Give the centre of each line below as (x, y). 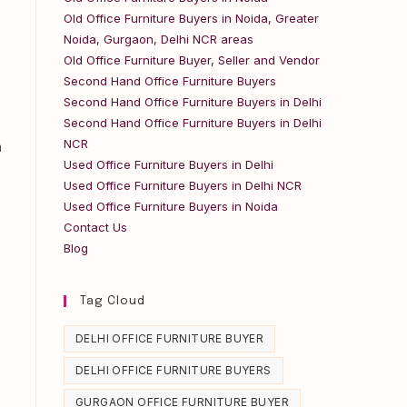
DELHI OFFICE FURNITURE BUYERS (174, 370)
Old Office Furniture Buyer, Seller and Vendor (192, 60)
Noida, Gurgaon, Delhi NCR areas (159, 39)
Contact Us (95, 227)
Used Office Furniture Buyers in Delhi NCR (183, 185)
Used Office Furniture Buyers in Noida (171, 206)
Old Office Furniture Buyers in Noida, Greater (191, 18)
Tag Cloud (113, 301)
